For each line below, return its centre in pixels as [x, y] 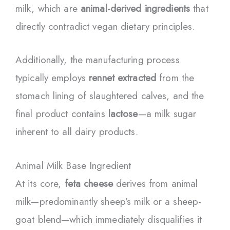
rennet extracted [123, 78]
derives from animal [155, 183]
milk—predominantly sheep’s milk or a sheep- [109, 201]
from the [175, 78]
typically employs [52, 78]
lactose [123, 114]
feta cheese [89, 183]
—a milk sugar [167, 114]
